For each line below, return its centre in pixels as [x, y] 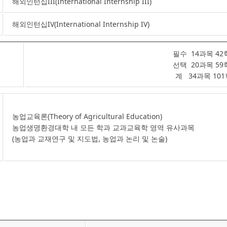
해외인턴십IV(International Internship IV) [81, 24]
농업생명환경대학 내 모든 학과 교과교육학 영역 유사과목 [103, 127]
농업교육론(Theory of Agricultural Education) [87, 116]
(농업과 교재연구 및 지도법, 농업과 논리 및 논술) [90, 139]
